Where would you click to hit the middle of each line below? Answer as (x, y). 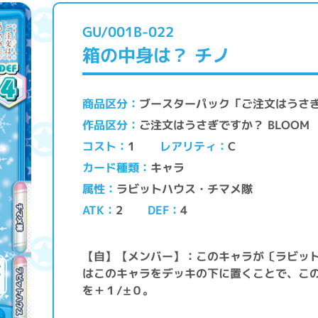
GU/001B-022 (128, 32)
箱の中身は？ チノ (156, 55)
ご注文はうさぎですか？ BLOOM (226, 125)
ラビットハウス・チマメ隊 (186, 188)
